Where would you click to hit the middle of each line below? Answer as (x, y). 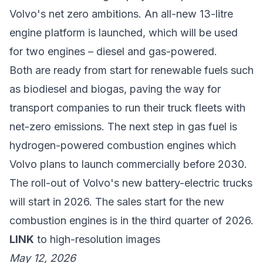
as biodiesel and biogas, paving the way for (115, 89)
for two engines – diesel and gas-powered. (113, 51)
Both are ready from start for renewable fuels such (131, 70)
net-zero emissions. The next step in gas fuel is (123, 126)
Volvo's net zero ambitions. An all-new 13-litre (121, 14)
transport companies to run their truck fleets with (127, 107)
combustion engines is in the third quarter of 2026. (131, 220)
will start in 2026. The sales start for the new (117, 201)
